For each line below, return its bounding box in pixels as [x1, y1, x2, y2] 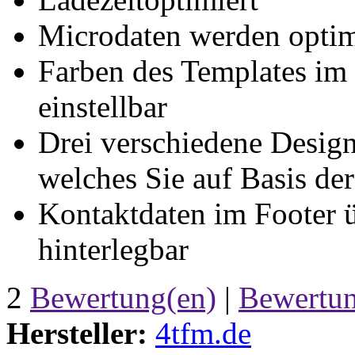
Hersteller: [6, 315, 147, 350]
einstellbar [38, 89, 167, 124]
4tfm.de [155, 315, 251, 350]
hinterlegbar [38, 231, 189, 266]
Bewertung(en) [30, 280, 216, 315]
